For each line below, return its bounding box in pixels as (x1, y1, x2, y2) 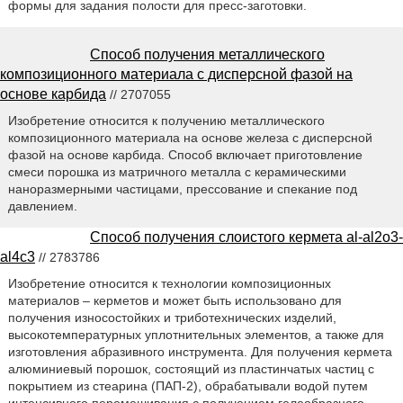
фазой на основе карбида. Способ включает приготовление (7, 148, 363, 163)
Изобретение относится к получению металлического (7, 113, 325, 129)
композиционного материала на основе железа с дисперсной (7, 130, 372, 146)
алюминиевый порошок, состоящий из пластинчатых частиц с (7, 362, 374, 377)
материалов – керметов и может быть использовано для (7, 293, 342, 309)
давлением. (7, 199, 77, 214)
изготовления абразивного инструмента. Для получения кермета (7, 345, 392, 360)
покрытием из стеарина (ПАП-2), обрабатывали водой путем (7, 379, 368, 394)
